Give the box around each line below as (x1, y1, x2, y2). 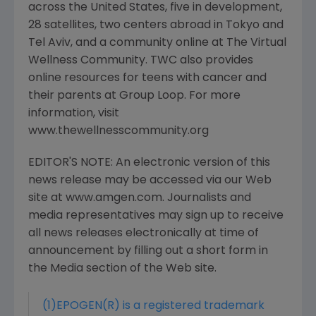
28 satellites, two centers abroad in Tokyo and (28, 20, 284, 31)
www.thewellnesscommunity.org (28, 126, 209, 137)
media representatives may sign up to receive (28, 210, 284, 221)
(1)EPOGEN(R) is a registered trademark (42, 300, 265, 312)
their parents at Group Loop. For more (28, 90, 241, 102)
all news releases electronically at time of (28, 228, 259, 239)
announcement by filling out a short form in (28, 245, 268, 257)
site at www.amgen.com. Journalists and (28, 193, 251, 204)
